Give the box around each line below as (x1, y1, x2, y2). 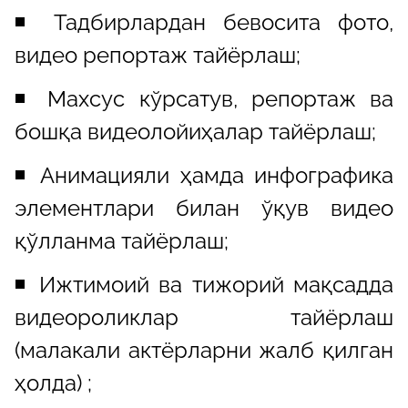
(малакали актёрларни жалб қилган (15, 336, 393, 363)
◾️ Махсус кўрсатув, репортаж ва (15, 85, 393, 112)
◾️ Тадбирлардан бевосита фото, (15, 8, 393, 36)
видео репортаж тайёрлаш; (15, 41, 301, 68)
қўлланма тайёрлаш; (15, 227, 229, 254)
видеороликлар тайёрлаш (15, 303, 393, 331)
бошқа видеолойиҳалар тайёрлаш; (15, 117, 376, 145)
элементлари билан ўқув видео (15, 194, 393, 221)
